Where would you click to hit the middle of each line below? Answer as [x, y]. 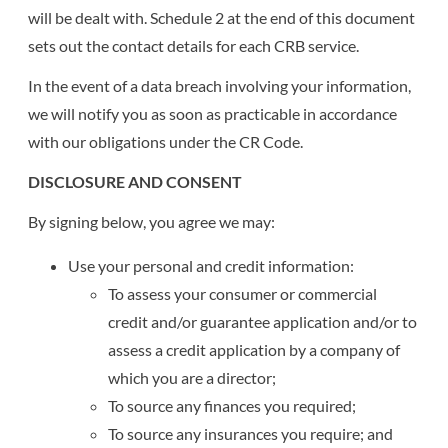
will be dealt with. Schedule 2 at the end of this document [222, 17]
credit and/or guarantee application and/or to [263, 321]
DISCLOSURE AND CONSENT [135, 181]
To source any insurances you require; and [251, 433]
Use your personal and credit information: [211, 265]
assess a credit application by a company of [254, 349]
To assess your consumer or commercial [243, 293]
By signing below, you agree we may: [152, 221]
